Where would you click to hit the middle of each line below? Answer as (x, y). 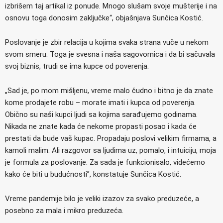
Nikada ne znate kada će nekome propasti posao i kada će (101, 126)
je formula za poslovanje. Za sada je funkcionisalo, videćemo (105, 162)
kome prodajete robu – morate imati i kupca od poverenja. (100, 102)
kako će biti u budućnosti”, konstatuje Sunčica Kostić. (93, 174)
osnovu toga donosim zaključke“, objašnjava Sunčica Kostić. (104, 18)
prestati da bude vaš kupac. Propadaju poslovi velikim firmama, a (111, 138)
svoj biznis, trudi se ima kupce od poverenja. (77, 66)
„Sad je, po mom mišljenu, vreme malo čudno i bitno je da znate (109, 90)
